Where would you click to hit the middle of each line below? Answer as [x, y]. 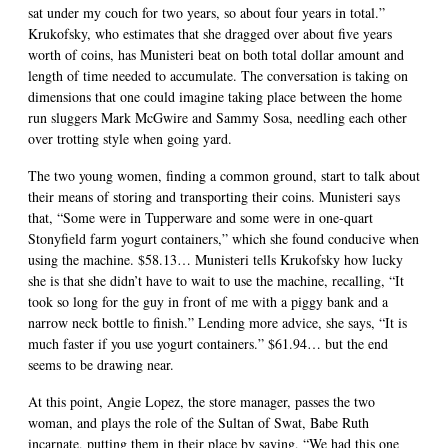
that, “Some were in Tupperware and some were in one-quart [200, 217]
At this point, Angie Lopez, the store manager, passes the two [201, 401]
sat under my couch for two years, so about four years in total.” [206, 12]
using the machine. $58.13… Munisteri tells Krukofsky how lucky [215, 259]
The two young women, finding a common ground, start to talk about [224, 175]
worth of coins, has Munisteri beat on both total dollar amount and [216, 54]
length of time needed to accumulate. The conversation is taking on [218, 75]
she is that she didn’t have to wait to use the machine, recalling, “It [216, 280]
